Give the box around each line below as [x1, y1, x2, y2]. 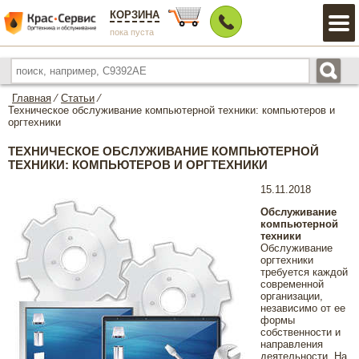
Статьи [61, 92, 95, 104]
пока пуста [110, 27, 154, 37]
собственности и [260, 326, 341, 338]
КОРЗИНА [110, 9, 159, 21]
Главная [12, 92, 51, 104]
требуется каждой [260, 266, 348, 278]
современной [260, 278, 324, 290]
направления [260, 338, 323, 350]
